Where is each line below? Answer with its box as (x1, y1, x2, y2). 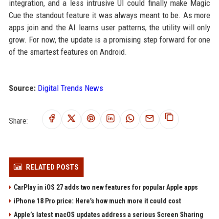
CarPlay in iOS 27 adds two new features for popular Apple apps (13, 183, 198, 191)
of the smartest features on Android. (8, 46, 127, 57)
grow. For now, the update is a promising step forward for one (8, 34, 211, 44)
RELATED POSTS (25, 162, 79, 172)
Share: (8, 116, 28, 126)
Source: (8, 83, 36, 93)
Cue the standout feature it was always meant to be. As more (8, 10, 211, 20)
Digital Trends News (37, 83, 103, 93)
